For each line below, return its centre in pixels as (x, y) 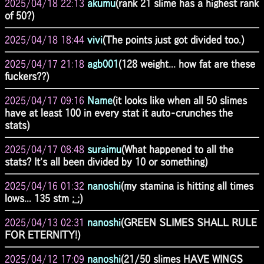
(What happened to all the (177, 149)
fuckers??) (27, 76)
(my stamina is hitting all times (187, 186)
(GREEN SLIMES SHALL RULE (189, 222)
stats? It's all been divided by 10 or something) (106, 161)
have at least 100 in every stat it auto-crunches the (119, 113)
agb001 (103, 64)
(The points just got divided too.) (173, 39)
